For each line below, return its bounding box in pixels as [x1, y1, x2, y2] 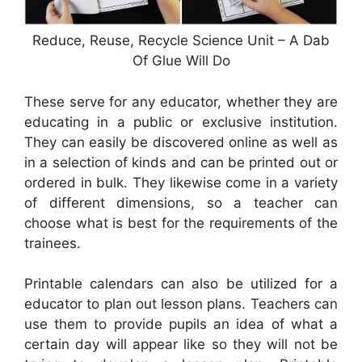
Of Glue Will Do [132, 53, 230, 69]
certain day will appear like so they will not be [24, 336, 338, 353]
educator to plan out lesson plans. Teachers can [24, 296, 338, 313]
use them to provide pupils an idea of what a [24, 316, 338, 333]
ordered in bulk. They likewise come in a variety [24, 174, 338, 191]
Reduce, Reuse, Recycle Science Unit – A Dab [32, 32, 330, 49]
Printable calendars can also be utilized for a [24, 276, 338, 293]
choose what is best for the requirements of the [24, 214, 338, 231]
